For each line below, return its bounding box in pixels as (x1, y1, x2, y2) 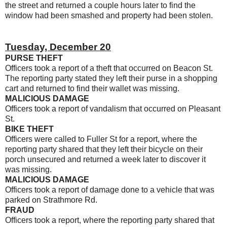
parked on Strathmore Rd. (5, 195, 97, 204)
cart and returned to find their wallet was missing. (5, 84, 179, 93)
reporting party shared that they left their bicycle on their (5, 144, 203, 154)
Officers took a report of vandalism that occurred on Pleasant (5, 104, 220, 113)
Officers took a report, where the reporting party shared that (5, 215, 214, 224)
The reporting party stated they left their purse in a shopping (5, 73, 217, 83)
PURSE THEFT (5, 53, 65, 62)
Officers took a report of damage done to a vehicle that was (5, 185, 214, 194)
